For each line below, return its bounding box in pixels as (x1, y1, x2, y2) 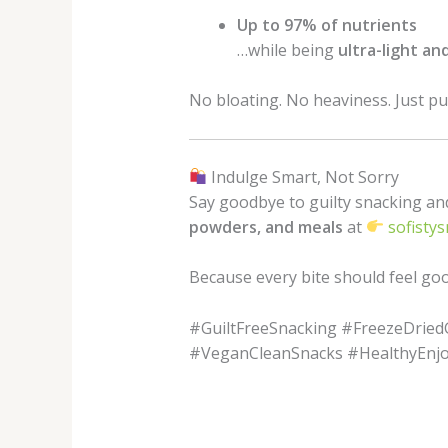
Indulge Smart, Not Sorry (206, 165, 399, 188)
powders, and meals (188, 215, 343, 238)
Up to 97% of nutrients (236, 13, 417, 36)
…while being (236, 38, 338, 61)
